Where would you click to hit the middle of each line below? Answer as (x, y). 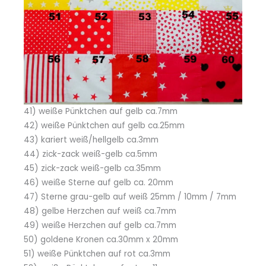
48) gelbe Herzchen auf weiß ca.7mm (100, 211)
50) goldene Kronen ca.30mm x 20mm (101, 239)
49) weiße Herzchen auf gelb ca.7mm (100, 225)
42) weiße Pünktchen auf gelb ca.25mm (104, 125)
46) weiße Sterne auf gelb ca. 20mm (99, 182)
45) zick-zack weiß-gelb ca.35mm (92, 168)
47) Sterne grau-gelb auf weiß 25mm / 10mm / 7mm (130, 197)
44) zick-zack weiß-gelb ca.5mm (91, 154)
